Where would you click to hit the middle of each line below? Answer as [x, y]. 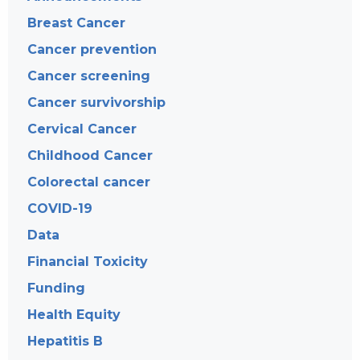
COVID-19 [60, 208]
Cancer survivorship [96, 102]
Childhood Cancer [90, 155]
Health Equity [74, 314]
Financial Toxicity [88, 261]
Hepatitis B [65, 341]
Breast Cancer [76, 22]
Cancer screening [89, 76]
